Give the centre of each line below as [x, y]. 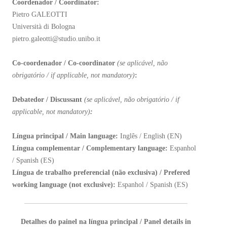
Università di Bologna [44, 27]
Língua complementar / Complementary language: [91, 148]
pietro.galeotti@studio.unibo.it [56, 39]
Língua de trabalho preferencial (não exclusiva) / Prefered [101, 173]
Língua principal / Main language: [65, 136]
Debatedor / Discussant [48, 100]
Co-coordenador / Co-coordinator [65, 63]
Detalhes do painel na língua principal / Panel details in [106, 222]
